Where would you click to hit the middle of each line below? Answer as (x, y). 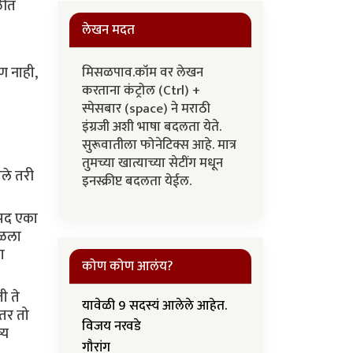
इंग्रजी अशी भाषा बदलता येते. (152, 127)
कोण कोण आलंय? (128, 266)
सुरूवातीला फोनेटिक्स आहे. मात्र (159, 145)
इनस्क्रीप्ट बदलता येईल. (138, 181)
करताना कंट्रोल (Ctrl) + (141, 91)
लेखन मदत (108, 30)
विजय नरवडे (111, 327)
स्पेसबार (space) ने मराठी (146, 109)
